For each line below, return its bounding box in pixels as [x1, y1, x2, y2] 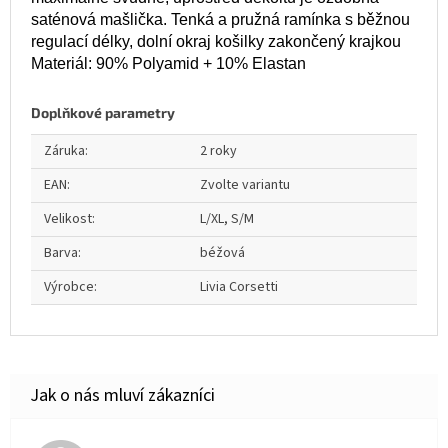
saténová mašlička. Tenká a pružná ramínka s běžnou [31, 10, 410, 28]
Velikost [44, 208, 92, 229]
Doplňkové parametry [31, 103, 175, 121]
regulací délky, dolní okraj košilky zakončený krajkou [31, 32, 401, 50]
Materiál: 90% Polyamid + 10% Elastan [31, 54, 306, 72]
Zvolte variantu [200, 174, 290, 195]
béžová [200, 242, 245, 263]
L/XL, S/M [200, 208, 254, 229]
